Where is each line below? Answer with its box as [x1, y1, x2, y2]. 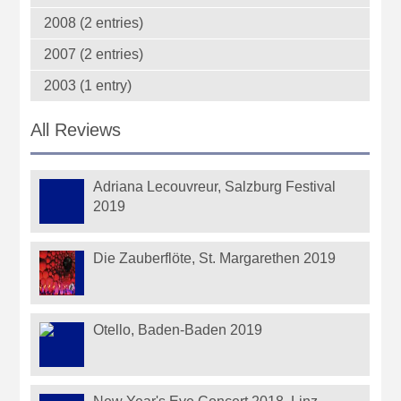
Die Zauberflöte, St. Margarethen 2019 [93, 250, 337, 266]
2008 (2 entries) [44, 14, 144, 30]
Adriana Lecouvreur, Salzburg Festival [93, 178, 337, 194]
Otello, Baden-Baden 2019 [93, 321, 263, 337]
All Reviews [30, 120, 122, 141]
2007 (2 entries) [44, 46, 144, 62]
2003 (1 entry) [44, 77, 132, 93]
